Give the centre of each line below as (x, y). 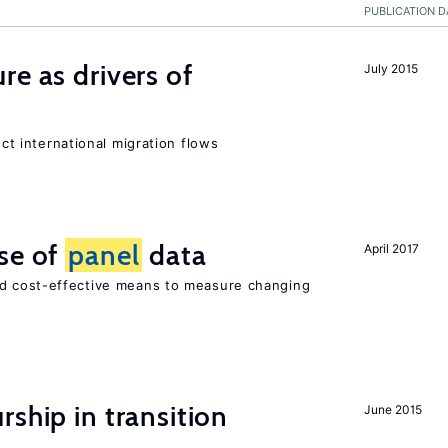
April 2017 (391, 248)
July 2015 (391, 68)
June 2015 (393, 409)
